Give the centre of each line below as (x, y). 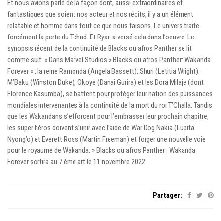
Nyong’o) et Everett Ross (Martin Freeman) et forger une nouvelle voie (107, 139)
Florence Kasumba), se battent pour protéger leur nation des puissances (110, 93)
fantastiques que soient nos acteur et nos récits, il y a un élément (100, 14)
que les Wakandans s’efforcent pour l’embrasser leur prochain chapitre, (108, 116)
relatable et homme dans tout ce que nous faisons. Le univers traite (103, 25)
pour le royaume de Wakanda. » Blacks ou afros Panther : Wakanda (101, 150)
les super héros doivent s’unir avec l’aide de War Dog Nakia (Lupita (101, 128)
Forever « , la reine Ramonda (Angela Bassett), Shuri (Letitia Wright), (104, 71)
